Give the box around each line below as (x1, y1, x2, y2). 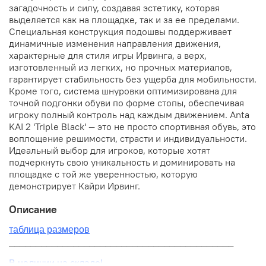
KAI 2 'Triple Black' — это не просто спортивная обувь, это (9, 120, 256, 132)
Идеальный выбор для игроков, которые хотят (9, 144, 210, 156)
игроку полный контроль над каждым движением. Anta (9, 108, 249, 121)
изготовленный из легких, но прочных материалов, (9, 61, 232, 73)
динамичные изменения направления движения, (9, 37, 221, 49)
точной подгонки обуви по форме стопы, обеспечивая (9, 96, 244, 109)
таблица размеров (9, 224, 90, 235)
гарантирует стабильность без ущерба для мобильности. (9, 72, 256, 85)
